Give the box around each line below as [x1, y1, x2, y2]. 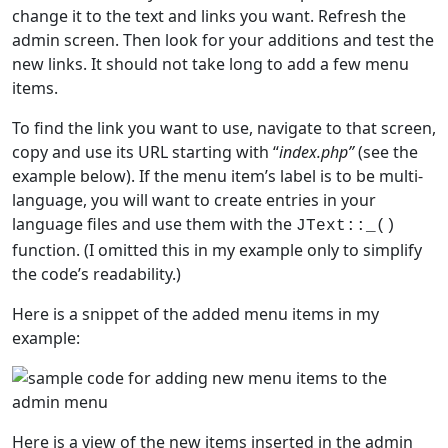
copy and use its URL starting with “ [12, 140, 279, 163]
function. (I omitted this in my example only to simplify [12, 238, 422, 261]
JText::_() [296, 216, 396, 235]
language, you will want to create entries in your [12, 188, 376, 211]
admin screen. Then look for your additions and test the [12, 28, 434, 51]
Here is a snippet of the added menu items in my [12, 302, 379, 325]
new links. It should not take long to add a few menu [12, 52, 409, 75]
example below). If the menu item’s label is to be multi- [12, 164, 423, 187]
